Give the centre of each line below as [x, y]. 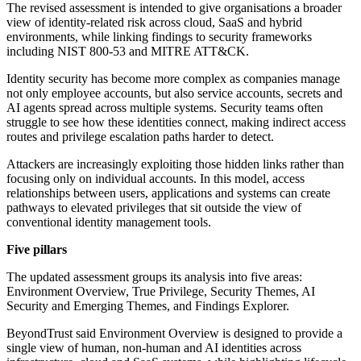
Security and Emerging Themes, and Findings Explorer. [148, 306]
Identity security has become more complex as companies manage [173, 79]
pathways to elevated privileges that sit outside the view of [154, 208]
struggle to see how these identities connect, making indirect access [176, 122]
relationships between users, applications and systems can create [168, 193]
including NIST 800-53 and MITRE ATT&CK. [128, 52]
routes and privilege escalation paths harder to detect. [140, 137]
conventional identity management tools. [109, 222]
